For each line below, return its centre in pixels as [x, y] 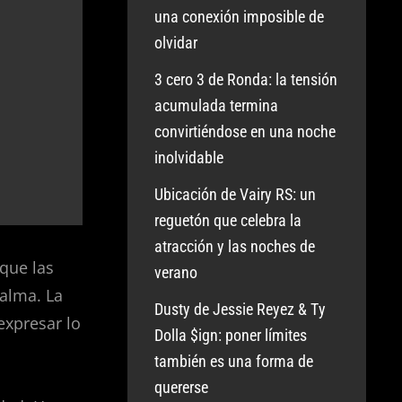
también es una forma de [234, 361]
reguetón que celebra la [228, 220]
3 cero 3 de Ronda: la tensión [246, 79]
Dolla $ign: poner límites [231, 335]
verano [176, 272]
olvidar [176, 43]
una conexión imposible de [240, 17]
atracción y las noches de [235, 246]
